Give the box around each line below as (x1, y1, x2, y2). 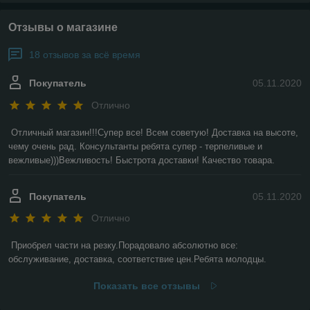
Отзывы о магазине (8, 21, 118, 34)
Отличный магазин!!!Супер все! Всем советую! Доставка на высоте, (11, 127, 298, 138)
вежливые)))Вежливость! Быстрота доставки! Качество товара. (8, 154, 275, 165)
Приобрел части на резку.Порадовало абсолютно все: (11, 240, 238, 251)
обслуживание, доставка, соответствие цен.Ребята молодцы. (8, 254, 266, 265)
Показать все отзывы (93, 280, 200, 292)
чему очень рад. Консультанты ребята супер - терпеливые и (8, 140, 262, 152)
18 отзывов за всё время (29, 49, 140, 61)
